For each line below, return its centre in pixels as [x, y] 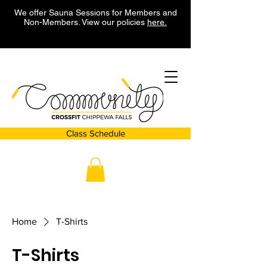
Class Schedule [95, 133]
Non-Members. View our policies [86, 22]
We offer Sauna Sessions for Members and [95, 13]
